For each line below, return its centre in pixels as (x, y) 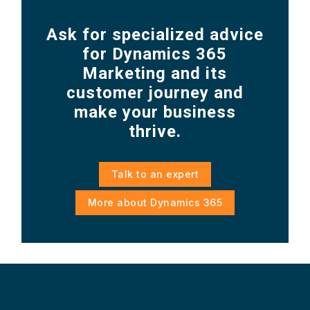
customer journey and (155, 92)
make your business (155, 112)
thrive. (155, 131)
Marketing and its (155, 73)
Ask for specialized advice (155, 34)
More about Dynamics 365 (155, 202)
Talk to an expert (155, 174)
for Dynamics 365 (155, 54)
